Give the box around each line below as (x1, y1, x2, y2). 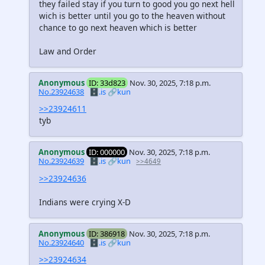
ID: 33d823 (89, 77, 126, 89)
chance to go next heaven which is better (39, 22, 197, 34)
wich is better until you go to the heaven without (39, 10, 225, 22)
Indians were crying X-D (39, 196, 131, 208)
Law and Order (39, 46, 96, 57)
